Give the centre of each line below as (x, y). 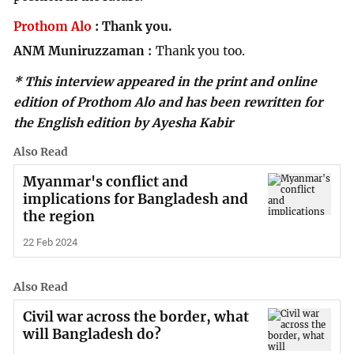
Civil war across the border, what (136, 317)
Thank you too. (201, 51)
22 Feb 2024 (50, 242)
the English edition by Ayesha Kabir (124, 122)
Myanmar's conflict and (105, 182)
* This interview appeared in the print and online (166, 81)
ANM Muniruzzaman (79, 51)
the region (58, 217)
